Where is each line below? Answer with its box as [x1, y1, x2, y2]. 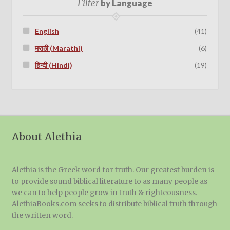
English [34, 27, 59, 36]
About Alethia [11, 130, 82, 143]
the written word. [11, 211, 73, 220]
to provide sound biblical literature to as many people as [11, 177, 207, 186]
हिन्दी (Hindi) [34, 61, 72, 70]
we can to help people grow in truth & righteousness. [11, 188, 197, 198]
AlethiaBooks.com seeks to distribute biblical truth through [11, 200, 217, 209]
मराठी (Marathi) [34, 44, 83, 53]
